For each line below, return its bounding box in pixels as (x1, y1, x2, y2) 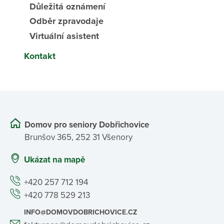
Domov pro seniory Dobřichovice (24, 119, 149, 130)
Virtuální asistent (29, 30, 99, 42)
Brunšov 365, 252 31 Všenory (24, 131, 132, 142)
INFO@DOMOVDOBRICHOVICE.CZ (24, 208, 137, 216)
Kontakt (23, 50, 55, 61)
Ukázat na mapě (24, 154, 85, 165)
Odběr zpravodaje (29, 15, 103, 27)
